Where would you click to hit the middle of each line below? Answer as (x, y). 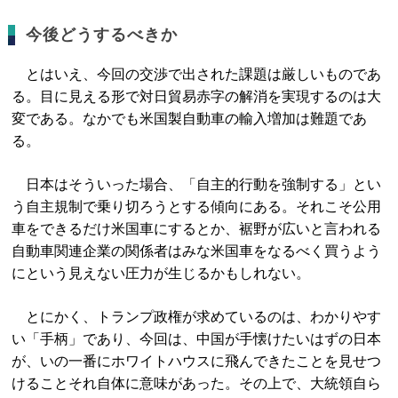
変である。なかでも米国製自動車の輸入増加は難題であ (190, 119)
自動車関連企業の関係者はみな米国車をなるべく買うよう (197, 251)
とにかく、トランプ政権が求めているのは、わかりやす (197, 317)
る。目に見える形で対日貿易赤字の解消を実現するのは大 (197, 96)
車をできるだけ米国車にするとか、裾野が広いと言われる (197, 229)
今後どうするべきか (102, 35)
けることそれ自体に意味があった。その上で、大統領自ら (197, 383)
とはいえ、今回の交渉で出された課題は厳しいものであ (197, 74)
